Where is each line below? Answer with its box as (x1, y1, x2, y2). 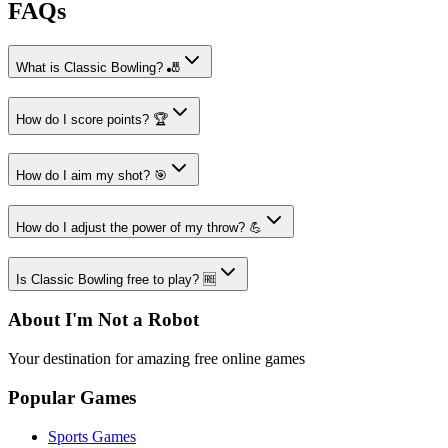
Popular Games (8, 386, 136, 408)
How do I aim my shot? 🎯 (16, 168, 167, 184)
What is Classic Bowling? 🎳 (16, 59, 180, 75)
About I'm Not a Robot (8, 309, 199, 331)
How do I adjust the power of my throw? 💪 (16, 219, 262, 235)
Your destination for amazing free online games (8, 350, 305, 368)
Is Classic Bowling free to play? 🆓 (16, 271, 216, 287)
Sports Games (48, 427, 136, 445)
